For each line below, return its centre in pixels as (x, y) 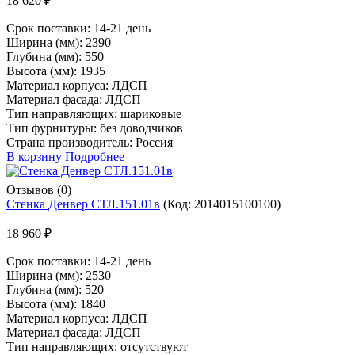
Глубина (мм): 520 (55, 289)
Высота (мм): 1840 (56, 303)
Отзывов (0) (39, 189)
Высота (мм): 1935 (56, 71)
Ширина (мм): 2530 (59, 275)
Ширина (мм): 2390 (59, 42)
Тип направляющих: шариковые (94, 113)
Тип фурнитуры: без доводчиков (95, 128)
